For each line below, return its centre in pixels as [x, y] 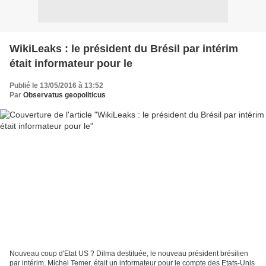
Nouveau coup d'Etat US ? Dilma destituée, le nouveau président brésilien [129, 254]
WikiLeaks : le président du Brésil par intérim [124, 48]
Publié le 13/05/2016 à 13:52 [56, 85]
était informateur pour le [71, 63]
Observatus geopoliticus [64, 95]
